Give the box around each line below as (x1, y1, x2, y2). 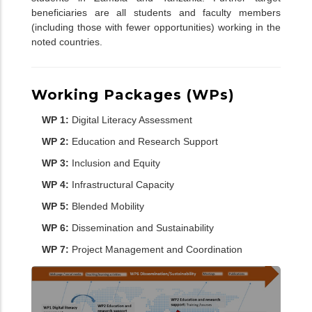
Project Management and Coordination (69, 244, 242, 256)
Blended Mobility (69, 201, 144, 212)
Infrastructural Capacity (69, 179, 174, 191)
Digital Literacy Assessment (69, 114, 192, 126)
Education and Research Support (69, 136, 218, 148)
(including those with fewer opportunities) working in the (31, 21, 281, 33)
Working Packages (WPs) (31, 86, 235, 103)
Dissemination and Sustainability (69, 222, 214, 234)
